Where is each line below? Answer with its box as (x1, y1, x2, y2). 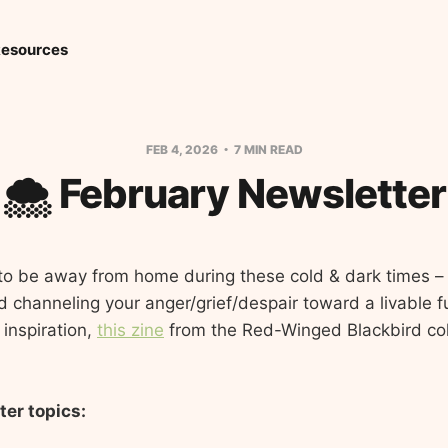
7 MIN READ (230, 142, 303, 157)
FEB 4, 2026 (145, 142, 221, 157)
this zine (97, 320, 164, 340)
